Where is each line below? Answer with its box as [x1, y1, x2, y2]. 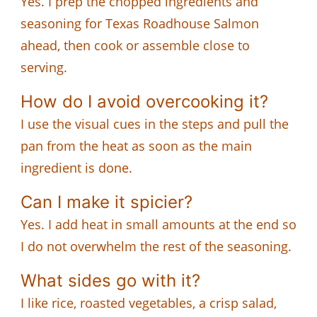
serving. [21, 58, 67, 76]
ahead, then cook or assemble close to [21, 36, 250, 54]
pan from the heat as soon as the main [21, 137, 252, 154]
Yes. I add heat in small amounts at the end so [21, 215, 296, 233]
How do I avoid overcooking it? [21, 91, 268, 112]
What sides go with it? [21, 270, 200, 291]
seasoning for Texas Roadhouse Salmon [21, 14, 259, 32]
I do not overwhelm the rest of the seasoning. [21, 237, 292, 255]
